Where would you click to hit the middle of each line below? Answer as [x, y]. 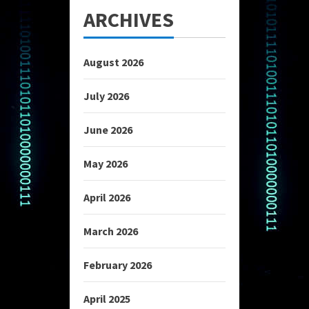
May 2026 [106, 163]
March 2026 [111, 231]
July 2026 [106, 96]
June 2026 [108, 129]
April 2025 [107, 298]
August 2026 [113, 62]
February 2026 [118, 265]
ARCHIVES [129, 19]
